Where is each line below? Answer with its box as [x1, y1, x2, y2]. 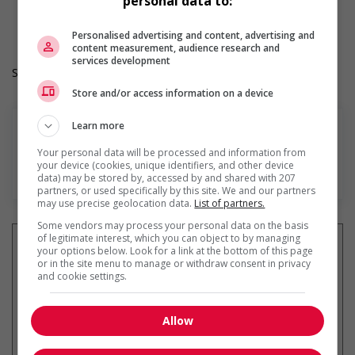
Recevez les [93, 277, 158, 292]
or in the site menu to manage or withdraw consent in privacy [37, 257, 311, 270]
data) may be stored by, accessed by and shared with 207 [37, 171, 296, 185]
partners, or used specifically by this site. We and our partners [37, 184, 316, 197]
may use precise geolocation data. [37, 197, 195, 210]
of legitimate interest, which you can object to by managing [37, 231, 301, 245]
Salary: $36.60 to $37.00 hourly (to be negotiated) [12, 65, 265, 80]
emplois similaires [158, 277, 262, 292]
